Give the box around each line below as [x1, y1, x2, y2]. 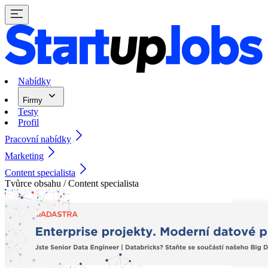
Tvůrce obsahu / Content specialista [5, 178, 139, 189]
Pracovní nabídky [5, 134, 71, 145]
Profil [18, 117, 39, 128]
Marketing [5, 151, 44, 162]
